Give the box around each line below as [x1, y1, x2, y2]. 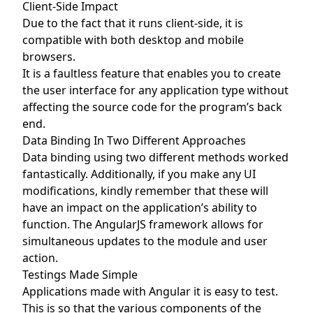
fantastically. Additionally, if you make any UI [22, 166, 256, 182]
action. [22, 249, 58, 265]
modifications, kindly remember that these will [22, 182, 268, 198]
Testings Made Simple [22, 266, 138, 282]
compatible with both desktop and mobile [22, 31, 244, 48]
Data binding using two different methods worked [22, 149, 289, 165]
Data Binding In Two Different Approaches [22, 132, 246, 148]
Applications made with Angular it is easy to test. [22, 283, 278, 299]
